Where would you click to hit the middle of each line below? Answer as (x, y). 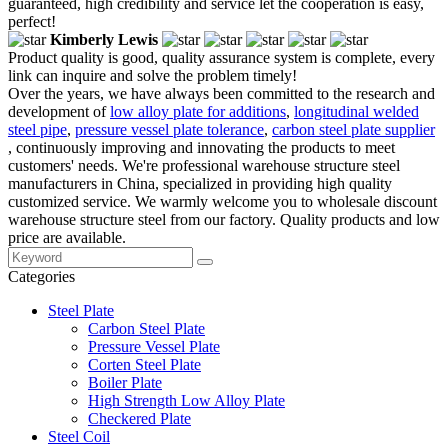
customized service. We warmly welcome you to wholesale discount (222, 201)
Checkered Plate (139, 418)
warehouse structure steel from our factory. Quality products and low (224, 219)
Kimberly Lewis (104, 39)
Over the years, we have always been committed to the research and (221, 93)
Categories (41, 276)
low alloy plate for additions (198, 111)
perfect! (32, 21)
